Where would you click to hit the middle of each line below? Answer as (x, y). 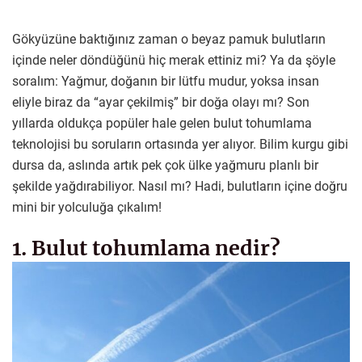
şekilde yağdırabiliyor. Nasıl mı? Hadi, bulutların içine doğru (180, 186)
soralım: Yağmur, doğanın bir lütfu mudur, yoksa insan (166, 81)
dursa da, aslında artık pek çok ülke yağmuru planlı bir (165, 165)
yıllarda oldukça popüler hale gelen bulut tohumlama (162, 123)
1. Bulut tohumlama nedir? (146, 248)
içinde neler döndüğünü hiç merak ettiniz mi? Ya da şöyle (174, 60)
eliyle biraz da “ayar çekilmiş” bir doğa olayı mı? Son (161, 102)
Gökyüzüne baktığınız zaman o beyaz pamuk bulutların (169, 39)
